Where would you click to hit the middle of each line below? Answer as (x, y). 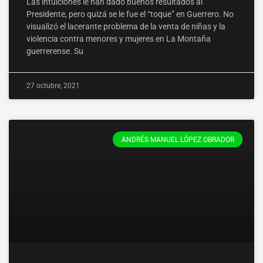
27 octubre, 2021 (53, 86)
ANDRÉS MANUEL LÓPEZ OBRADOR (178, 139)
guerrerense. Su (55, 51)
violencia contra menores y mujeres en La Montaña (119, 39)
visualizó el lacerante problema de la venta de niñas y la (126, 27)
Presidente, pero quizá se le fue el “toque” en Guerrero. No (130, 14)
